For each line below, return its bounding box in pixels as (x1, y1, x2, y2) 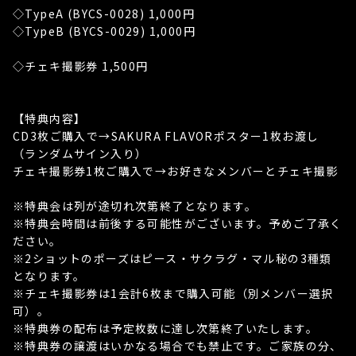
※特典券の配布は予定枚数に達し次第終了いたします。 (13, 320, 318, 336)
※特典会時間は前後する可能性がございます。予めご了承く (13, 215, 342, 231)
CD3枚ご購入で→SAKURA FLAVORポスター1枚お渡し (13, 128, 319, 144)
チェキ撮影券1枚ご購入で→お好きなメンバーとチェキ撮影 (13, 163, 339, 179)
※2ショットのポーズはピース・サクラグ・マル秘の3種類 (13, 250, 332, 266)
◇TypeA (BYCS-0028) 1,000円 (13, 6, 195, 21)
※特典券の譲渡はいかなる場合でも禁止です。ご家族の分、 (13, 338, 342, 354)
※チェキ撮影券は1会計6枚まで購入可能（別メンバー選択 (13, 285, 334, 301)
